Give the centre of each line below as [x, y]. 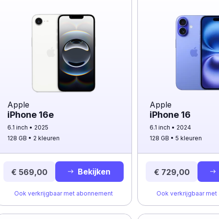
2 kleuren [46, 138]
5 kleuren [189, 138]
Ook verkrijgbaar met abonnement [64, 193]
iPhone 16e [31, 115]
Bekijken [94, 172]
